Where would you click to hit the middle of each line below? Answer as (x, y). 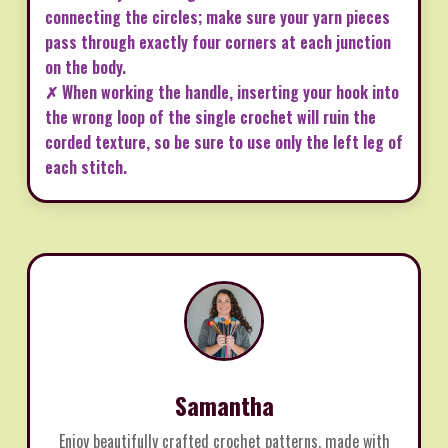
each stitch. (86, 166)
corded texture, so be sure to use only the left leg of (224, 141)
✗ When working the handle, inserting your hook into (222, 91)
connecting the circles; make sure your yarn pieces (217, 16)
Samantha (224, 404)
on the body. (85, 66)
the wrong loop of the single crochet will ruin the (210, 116)
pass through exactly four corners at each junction (218, 41)
